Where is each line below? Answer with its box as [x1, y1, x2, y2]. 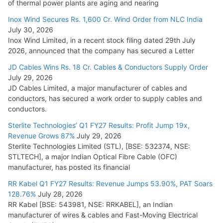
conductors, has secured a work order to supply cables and [8, 94, 202, 103]
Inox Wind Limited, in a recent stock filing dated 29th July [8, 36, 196, 45]
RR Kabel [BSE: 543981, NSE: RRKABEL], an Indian [8, 200, 173, 209]
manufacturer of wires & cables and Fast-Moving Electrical [8, 211, 198, 220]
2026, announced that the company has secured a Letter [8, 46, 194, 55]
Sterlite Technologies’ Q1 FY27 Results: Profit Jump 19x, [8, 121, 190, 130]
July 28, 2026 [38, 190, 83, 199]
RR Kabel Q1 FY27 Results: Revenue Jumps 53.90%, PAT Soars [8, 179, 213, 188]
